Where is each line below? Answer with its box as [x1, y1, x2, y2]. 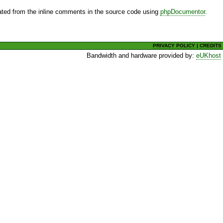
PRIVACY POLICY [153, 42, 196, 48]
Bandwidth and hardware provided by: [87, 51, 197, 59]
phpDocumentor [160, 8, 205, 16]
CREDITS [200, 42, 222, 48]
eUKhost [196, 51, 222, 59]
